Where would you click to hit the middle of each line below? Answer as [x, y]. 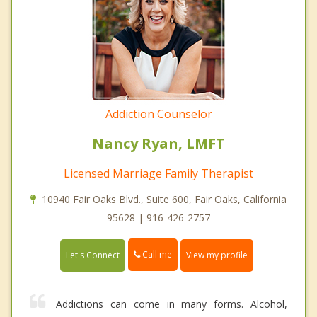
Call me [156, 255]
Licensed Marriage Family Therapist [158, 174]
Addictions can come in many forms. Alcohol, [172, 304]
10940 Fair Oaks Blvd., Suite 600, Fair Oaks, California [164, 200]
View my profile [217, 255]
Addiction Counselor [158, 114]
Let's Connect [93, 255]
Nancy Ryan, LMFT [158, 144]
